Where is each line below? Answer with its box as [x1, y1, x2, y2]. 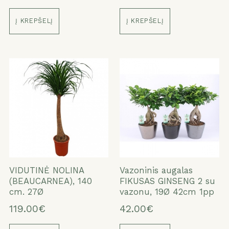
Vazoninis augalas [120, 165, 193, 176]
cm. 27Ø [9, 187, 43, 197]
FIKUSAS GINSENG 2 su [120, 176, 216, 187]
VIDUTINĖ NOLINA [9, 165, 84, 176]
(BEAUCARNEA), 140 [9, 176, 92, 187]
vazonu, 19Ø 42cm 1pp [120, 187, 215, 197]
